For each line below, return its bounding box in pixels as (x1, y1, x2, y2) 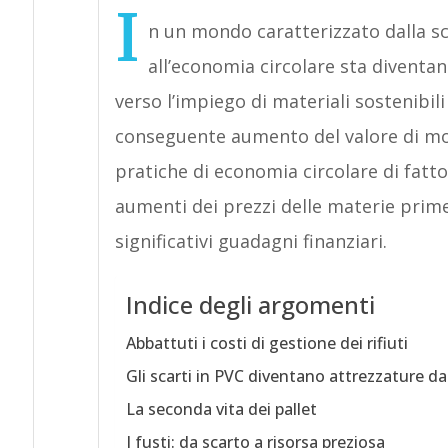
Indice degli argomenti (125, 288, 375, 322)
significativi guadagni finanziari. (114, 229, 387, 253)
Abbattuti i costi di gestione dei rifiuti (125, 332, 408, 354)
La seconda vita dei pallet (125, 398, 317, 420)
